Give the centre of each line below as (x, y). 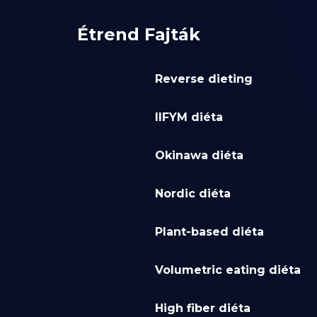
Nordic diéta (192, 194)
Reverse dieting (203, 79)
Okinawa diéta (199, 156)
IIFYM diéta (189, 117)
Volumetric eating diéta (227, 270)
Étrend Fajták (138, 35)
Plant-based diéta (209, 232)
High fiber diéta (202, 309)
